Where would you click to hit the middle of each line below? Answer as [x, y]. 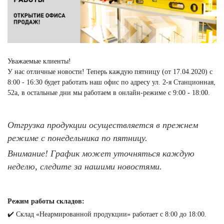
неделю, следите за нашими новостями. [85, 166]
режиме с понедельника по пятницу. [77, 138]
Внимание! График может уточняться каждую [101, 153]
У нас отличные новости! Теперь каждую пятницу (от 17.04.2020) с [110, 71]
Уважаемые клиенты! [39, 61]
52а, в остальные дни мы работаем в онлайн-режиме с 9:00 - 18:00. [109, 92]
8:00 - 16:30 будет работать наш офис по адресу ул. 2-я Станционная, [111, 82]
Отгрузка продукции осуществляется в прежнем [103, 125]
